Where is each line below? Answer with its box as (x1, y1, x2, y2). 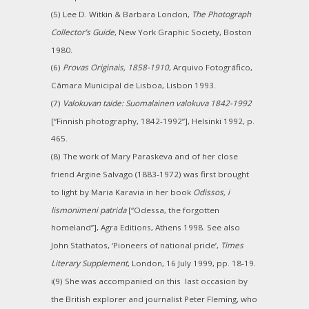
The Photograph (192, 8, 251, 19)
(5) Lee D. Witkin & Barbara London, (51, 8, 192, 19)
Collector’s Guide (51, 26, 114, 37)
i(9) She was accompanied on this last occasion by (51, 275, 248, 286)
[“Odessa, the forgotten (126, 204, 219, 215)
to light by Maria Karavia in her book (51, 186, 193, 197)
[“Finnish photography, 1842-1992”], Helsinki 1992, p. (51, 115, 255, 126)
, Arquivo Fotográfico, (169, 62, 252, 73)
